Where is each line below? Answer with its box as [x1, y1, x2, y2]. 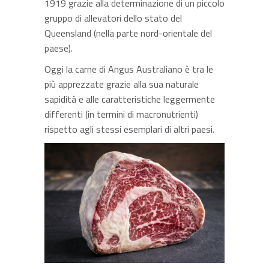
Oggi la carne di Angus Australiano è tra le [44, 61, 213, 76]
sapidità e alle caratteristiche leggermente [44, 91, 215, 106]
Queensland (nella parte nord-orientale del [44, 25, 212, 40]
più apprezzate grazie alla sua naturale [44, 76, 199, 91]
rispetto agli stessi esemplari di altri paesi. [44, 121, 214, 136]
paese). [44, 40, 73, 55]
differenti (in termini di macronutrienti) [44, 106, 198, 121]
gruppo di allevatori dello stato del [44, 10, 182, 25]
